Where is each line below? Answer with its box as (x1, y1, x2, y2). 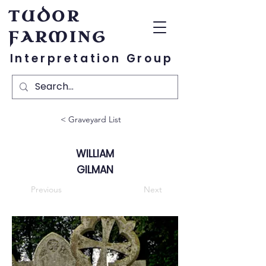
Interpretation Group (9, 50, 173, 66)
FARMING (8, 27, 107, 47)
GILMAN (77, 163, 113, 177)
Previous (30, 184, 62, 195)
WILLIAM (76, 147, 114, 161)
